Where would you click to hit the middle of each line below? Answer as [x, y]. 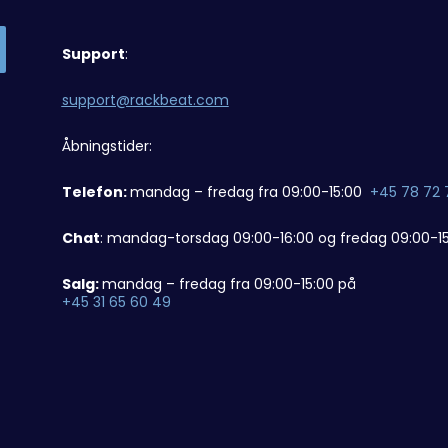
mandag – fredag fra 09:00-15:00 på [228, 283]
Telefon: [95, 191]
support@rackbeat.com [145, 99]
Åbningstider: [106, 145]
